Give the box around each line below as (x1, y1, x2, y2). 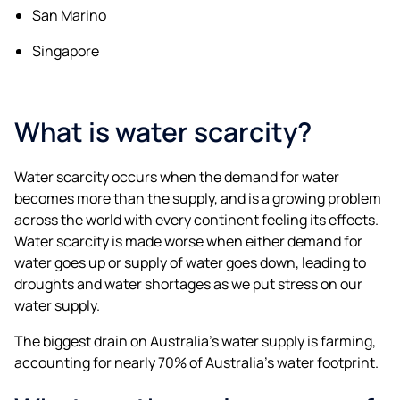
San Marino (32, 4, 106, 25)
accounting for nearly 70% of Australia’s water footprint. (14, 352, 379, 372)
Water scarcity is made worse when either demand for (14, 230, 362, 251)
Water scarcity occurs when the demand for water (14, 166, 339, 187)
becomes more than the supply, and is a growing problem (14, 187, 381, 208)
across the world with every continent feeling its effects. (14, 209, 379, 229)
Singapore (32, 40, 99, 61)
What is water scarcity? (14, 112, 312, 150)
